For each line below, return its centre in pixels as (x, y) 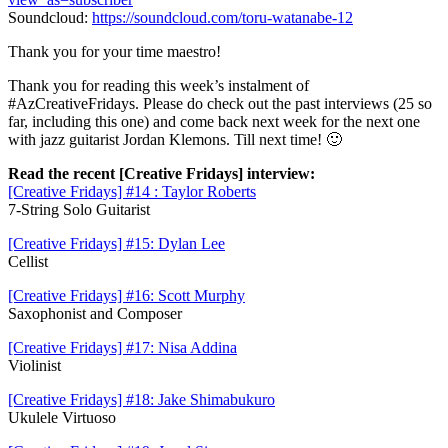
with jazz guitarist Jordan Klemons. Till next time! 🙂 (175, 139)
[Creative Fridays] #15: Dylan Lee (116, 243)
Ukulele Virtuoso (62, 417)
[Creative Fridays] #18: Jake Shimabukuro (141, 399)
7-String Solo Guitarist (79, 209)
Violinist (34, 365)
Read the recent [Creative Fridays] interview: (161, 173)
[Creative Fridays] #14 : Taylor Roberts (132, 191)
